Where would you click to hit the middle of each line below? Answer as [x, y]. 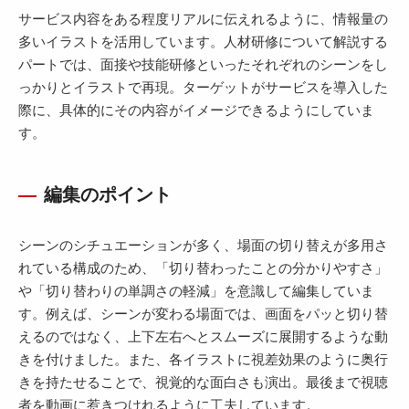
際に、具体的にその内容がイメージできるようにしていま [196, 110]
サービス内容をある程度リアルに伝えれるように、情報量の [203, 19]
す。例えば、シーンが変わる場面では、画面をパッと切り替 [203, 314]
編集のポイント [108, 194]
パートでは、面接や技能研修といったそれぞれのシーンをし [203, 64]
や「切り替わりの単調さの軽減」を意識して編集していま [196, 291]
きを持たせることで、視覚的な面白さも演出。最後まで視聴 [203, 382]
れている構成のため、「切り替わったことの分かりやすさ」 [203, 268]
